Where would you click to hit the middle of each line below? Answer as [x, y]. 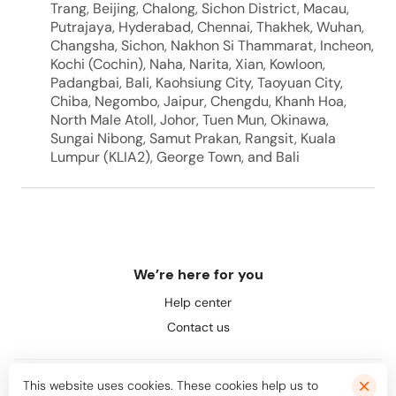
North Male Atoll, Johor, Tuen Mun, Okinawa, [189, 120]
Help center [198, 302]
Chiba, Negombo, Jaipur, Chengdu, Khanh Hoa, [198, 101]
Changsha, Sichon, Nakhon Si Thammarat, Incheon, [212, 46]
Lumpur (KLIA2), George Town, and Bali [175, 157]
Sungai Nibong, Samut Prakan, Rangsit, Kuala [193, 138]
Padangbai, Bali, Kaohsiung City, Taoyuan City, [196, 83]
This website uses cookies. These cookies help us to [171, 385]
